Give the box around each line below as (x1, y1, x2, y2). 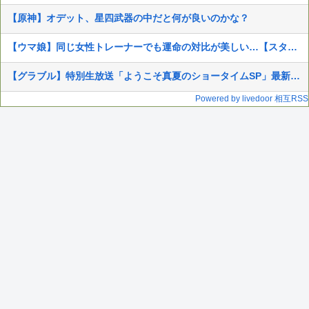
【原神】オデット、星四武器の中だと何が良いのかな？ (8, 12, 249, 23)
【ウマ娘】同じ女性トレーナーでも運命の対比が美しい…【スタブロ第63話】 (288, 41, 297, 52)
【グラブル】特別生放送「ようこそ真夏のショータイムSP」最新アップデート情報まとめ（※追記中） (290, 70, 300, 81)
